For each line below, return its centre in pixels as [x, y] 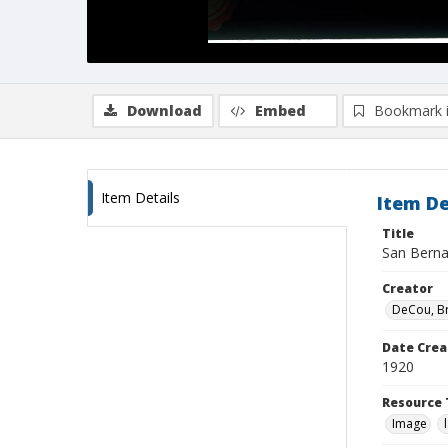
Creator [407, 288]
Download [164, 110]
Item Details [140, 197]
